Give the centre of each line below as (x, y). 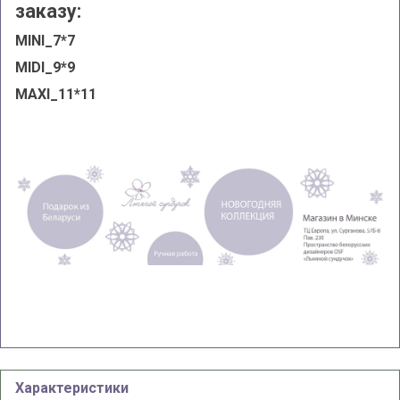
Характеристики (72, 388)
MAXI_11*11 (56, 95)
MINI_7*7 (45, 41)
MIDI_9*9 (45, 68)
